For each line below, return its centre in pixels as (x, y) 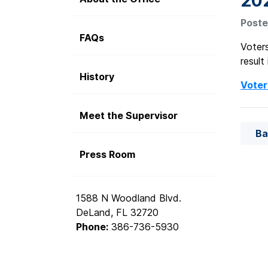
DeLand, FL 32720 (117, 213)
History (97, 77)
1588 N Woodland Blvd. (129, 198)
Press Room (107, 155)
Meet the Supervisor (129, 116)
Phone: (92, 227)
